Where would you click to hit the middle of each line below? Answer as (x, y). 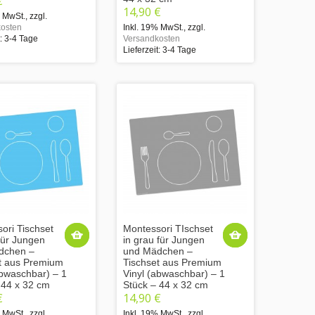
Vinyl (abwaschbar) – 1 (174, 273)
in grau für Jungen (164, 239)
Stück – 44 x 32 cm (166, 284)
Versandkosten (152, 38)
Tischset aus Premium (172, 262)
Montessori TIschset (168, 228)
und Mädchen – (158, 251)
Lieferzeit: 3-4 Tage (160, 50)
